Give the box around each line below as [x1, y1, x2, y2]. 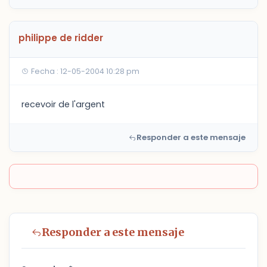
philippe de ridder [18, 32, 103, 44]
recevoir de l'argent [21, 98, 105, 110]
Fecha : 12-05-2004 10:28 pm [29, 66, 139, 76]
